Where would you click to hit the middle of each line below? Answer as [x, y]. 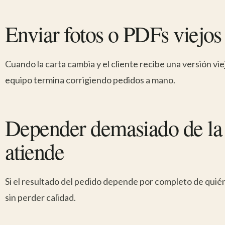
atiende [35, 151]
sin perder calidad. [40, 197]
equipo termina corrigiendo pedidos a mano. [90, 80]
